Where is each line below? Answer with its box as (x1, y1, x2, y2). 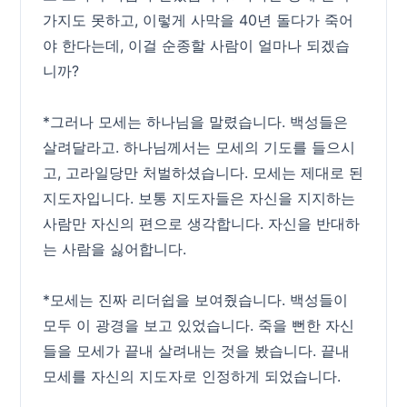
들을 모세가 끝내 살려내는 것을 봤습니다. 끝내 (43, 342, 351, 360)
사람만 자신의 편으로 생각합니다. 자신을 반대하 (43, 214, 361, 233)
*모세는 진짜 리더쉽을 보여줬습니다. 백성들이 (43, 291, 349, 309)
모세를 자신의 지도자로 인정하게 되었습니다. (43, 367, 342, 385)
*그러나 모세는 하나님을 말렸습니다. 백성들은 (43, 113, 349, 131)
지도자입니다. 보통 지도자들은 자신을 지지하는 (43, 189, 356, 207)
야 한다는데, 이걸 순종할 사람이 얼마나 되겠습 (43, 36, 351, 55)
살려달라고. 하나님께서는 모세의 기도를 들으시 (43, 138, 356, 156)
